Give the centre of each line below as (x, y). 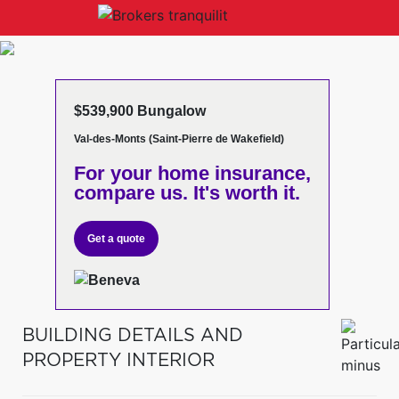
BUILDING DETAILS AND (133, 335)
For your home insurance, (192, 174)
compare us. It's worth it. (187, 193)
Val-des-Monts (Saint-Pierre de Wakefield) (179, 139)
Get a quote (116, 239)
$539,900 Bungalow (139, 111)
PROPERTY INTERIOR (118, 360)
